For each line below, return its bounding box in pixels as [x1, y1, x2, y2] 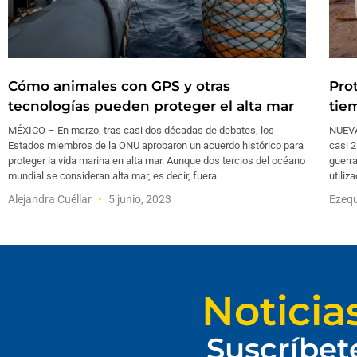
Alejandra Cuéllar [8, 192, 94, 206]
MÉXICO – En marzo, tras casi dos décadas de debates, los [8, 124, 274, 136]
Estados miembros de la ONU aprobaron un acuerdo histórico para [8, 139, 304, 151]
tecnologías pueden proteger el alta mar [8, 97, 294, 114]
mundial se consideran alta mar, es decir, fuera [8, 169, 217, 182]
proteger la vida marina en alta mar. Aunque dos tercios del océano [8, 154, 305, 167]
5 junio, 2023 [106, 192, 171, 206]
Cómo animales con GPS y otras [8, 77, 230, 94]
